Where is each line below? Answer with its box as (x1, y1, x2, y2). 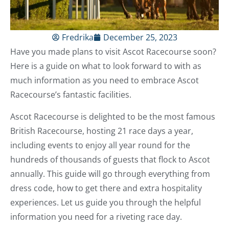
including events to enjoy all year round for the (10, 140, 190, 151)
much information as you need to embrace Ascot (10, 75, 199, 86)
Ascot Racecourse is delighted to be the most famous (10, 111, 215, 123)
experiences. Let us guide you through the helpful (10, 197, 201, 209)
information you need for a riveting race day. (10, 211, 182, 223)
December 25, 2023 (103, 32, 177, 43)
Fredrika (61, 32, 94, 43)
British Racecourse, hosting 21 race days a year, (10, 125, 193, 137)
